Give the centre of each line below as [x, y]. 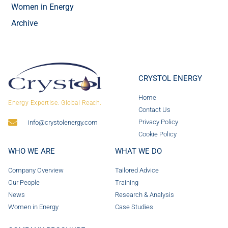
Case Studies [134, 207]
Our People [24, 182]
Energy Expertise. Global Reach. [55, 103]
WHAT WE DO [138, 151]
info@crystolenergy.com [63, 122]
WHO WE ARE [32, 151]
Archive [24, 23]
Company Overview [36, 170]
